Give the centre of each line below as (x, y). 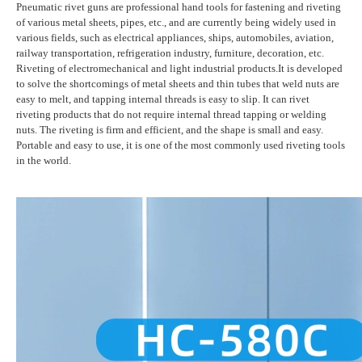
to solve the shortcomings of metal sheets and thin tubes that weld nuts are (178, 83)
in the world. (44, 160)
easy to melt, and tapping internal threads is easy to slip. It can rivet (163, 99)
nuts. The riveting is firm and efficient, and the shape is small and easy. (170, 129)
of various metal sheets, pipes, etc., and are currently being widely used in (176, 22)
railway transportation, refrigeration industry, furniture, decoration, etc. (170, 53)
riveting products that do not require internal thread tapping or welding (171, 114)
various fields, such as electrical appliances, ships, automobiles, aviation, (175, 37)
